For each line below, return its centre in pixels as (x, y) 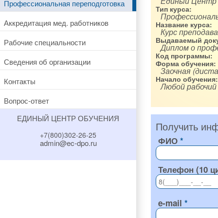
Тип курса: (174, 9)
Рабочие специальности (45, 42)
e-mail (170, 203)
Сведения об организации (47, 61)
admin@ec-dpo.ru (68, 143)
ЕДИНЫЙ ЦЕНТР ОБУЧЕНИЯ (68, 118)
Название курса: (184, 24)
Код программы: (184, 55)
